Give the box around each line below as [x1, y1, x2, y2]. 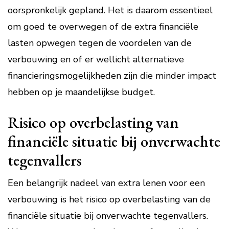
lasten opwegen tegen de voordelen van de [8, 37, 192, 49]
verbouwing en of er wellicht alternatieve [8, 53, 184, 65]
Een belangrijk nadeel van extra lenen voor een [8, 177, 205, 189]
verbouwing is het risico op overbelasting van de [8, 193, 211, 205]
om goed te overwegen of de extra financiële [8, 20, 198, 33]
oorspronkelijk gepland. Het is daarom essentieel [8, 4, 213, 16]
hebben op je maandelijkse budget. [8, 86, 155, 98]
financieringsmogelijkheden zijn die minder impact [8, 70, 216, 82]
